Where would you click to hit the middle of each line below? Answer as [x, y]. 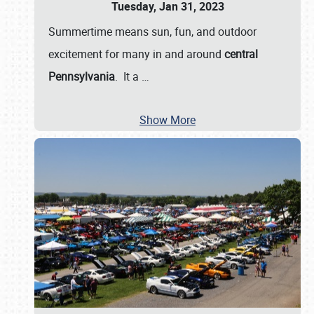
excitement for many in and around [136, 54]
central [241, 54]
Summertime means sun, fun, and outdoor [152, 32]
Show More [168, 120]
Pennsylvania [82, 76]
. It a [128, 76]
